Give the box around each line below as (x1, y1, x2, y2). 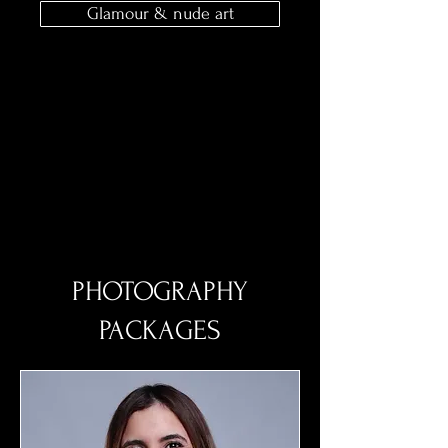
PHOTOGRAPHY (72, 276, 248, 307)
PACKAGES (99, 315, 221, 346)
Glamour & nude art (86, 4, 234, 23)
